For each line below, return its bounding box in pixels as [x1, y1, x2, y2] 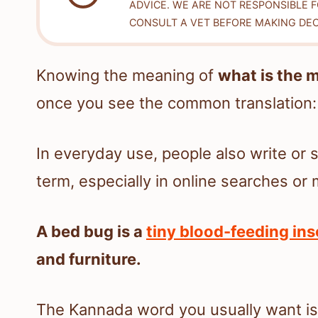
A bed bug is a [36, 222, 146, 241]
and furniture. [36, 250, 141, 269]
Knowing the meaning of [36, 66, 218, 85]
